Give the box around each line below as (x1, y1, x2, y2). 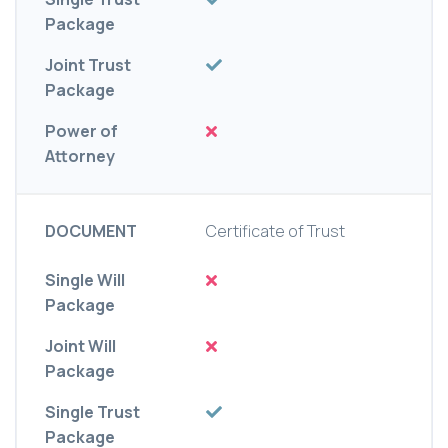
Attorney (45, 145, 115, 168)
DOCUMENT (45, 220, 137, 243)
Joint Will (45, 335, 116, 358)
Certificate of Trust (206, 220, 346, 243)
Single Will (45, 269, 125, 292)
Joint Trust (45, 54, 131, 77)
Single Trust (45, 401, 140, 424)
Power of (45, 120, 118, 143)
